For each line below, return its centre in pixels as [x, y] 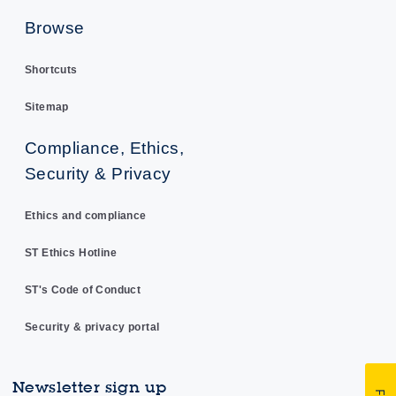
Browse [54, 27]
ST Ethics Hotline [71, 252]
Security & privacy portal [92, 327]
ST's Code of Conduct [83, 289]
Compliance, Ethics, [104, 147]
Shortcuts [51, 69]
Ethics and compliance [85, 215]
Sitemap [46, 107]
